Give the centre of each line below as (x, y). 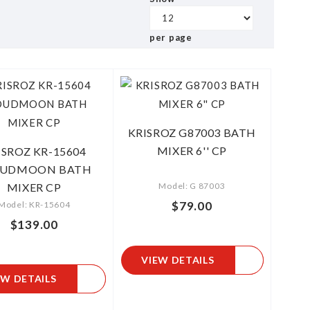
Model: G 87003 (192, 186)
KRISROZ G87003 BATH (192, 133)
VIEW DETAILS (178, 260)
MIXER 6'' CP (192, 151)
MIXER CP (34, 187)
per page (171, 37)
